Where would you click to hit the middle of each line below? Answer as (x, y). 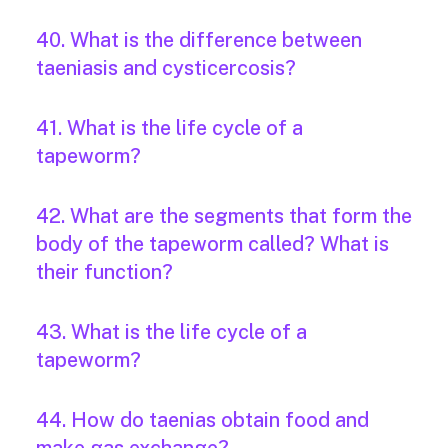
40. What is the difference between (199, 40)
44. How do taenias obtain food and (202, 420)
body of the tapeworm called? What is (212, 244)
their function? (104, 272)
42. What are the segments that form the (224, 216)
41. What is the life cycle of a (169, 128)
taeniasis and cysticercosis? (166, 68)
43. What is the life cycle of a (171, 332)
